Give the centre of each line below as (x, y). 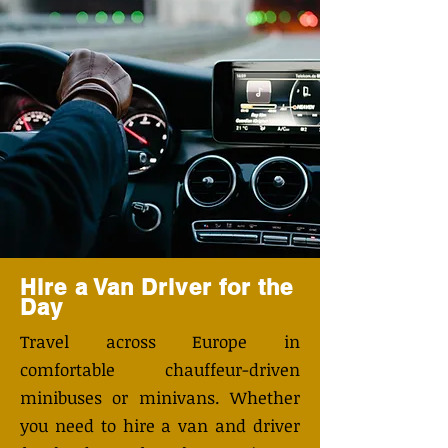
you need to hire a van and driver (160, 425)
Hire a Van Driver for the (157, 287)
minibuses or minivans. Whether (160, 397)
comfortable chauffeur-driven (160, 369)
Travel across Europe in (160, 341)
